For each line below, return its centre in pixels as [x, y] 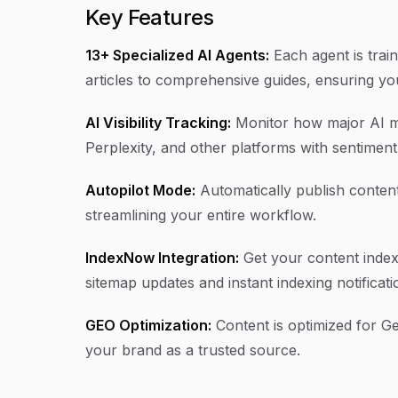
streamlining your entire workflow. [201, 215]
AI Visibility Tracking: [158, 122]
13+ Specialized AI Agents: [177, 55]
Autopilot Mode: [140, 190]
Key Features [150, 17]
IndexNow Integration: [162, 257]
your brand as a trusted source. [193, 350]
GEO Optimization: [148, 325]
